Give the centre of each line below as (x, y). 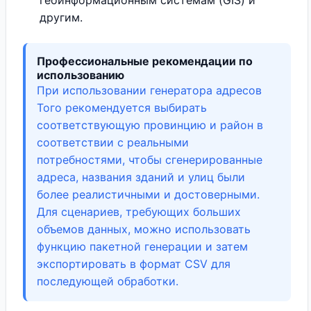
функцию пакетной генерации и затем (142, 246)
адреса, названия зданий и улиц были (141, 177)
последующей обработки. (108, 281)
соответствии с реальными (113, 142)
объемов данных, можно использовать (144, 229)
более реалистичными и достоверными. (148, 194)
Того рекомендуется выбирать (122, 108)
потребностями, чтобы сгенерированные (150, 160)
